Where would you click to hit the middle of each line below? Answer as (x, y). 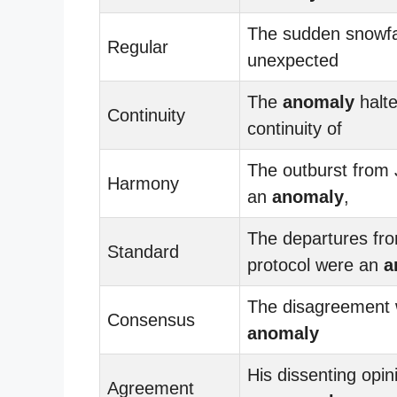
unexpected (293, 60)
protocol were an (315, 265)
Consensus (151, 319)
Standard (143, 251)
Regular (138, 47)
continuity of (295, 128)
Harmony (143, 183)
